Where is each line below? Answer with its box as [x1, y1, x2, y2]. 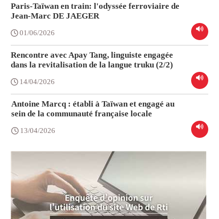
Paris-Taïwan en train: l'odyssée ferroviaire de [11, 1, 180, 11]
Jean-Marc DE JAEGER [11, 11, 100, 21]
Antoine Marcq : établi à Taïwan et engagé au [11, 99, 175, 109]
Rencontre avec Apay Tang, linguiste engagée [11, 50, 174, 60]
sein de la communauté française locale [11, 109, 153, 119]
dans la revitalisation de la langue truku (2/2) [11, 60, 174, 70]
